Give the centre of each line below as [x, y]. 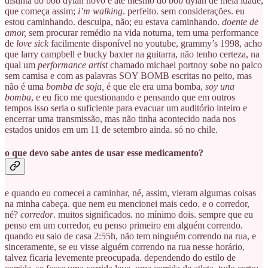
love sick [32, 44]
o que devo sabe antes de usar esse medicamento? [104, 153]
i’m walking [100, 11]
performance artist [74, 65]
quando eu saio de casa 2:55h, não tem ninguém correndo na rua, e [130, 236]
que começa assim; [41, 11]
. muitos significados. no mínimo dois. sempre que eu [153, 214]
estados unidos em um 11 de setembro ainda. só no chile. [111, 130]
